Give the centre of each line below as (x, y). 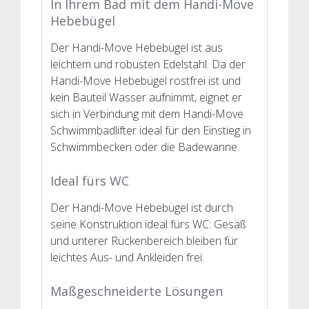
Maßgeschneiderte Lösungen (137, 291)
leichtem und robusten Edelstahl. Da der (148, 64)
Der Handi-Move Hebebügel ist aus (137, 47)
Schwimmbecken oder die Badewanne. (145, 147)
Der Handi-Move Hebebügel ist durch (142, 207)
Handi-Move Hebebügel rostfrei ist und (146, 80)
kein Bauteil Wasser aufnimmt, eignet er (146, 97)
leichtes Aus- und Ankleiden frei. (127, 257)
